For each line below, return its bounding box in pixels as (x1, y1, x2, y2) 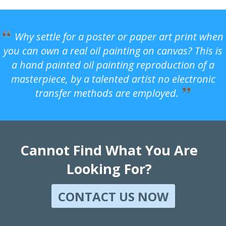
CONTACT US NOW (58, 188, 168, 205)
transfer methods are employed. (35, 86, 179, 100)
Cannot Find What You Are (20, 140, 198, 159)
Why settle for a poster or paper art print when (15, 29, 223, 43)
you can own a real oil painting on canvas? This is (4, 43, 222, 58)
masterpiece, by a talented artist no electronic (11, 72, 215, 86)
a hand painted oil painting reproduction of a (12, 58, 214, 72)
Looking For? (66, 159, 152, 178)
